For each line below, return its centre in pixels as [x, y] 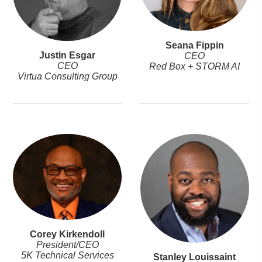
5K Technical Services [67, 256]
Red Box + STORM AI [195, 67]
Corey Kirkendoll [68, 235]
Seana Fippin [194, 46]
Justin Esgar [68, 56]
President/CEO [67, 245]
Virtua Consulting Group [67, 77]
